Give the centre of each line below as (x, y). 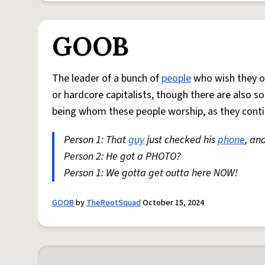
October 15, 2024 (172, 203)
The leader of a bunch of (107, 78)
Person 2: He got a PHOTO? (122, 156)
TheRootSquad (114, 203)
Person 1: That (96, 140)
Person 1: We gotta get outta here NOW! (151, 173)
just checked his (181, 140)
